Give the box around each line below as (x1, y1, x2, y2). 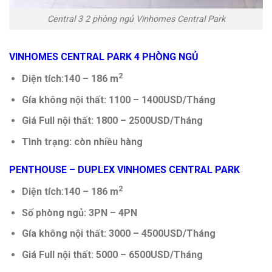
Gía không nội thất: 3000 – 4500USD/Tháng (21, 228, 216, 240)
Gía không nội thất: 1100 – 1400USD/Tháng (21, 93, 216, 106)
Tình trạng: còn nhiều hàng (21, 136, 143, 148)
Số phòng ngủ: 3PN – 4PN (21, 206, 137, 219)
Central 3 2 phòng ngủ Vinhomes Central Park (47, 14, 225, 25)
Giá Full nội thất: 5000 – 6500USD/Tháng (21, 248, 203, 260)
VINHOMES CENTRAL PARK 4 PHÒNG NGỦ (9, 50, 199, 63)
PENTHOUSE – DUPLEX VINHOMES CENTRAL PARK (9, 163, 240, 175)
